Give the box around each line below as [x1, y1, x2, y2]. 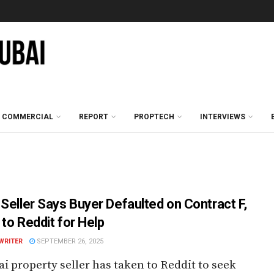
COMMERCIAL [2, 113, 53, 121]
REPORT [79, 113, 108, 121]
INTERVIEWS [200, 113, 245, 121]
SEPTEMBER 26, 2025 [35, 237, 103, 245]
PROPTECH [134, 113, 174, 121]
